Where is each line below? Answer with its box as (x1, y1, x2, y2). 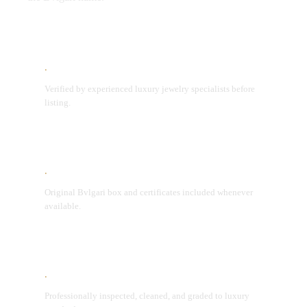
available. (45, 201, 81, 212)
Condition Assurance (53, 270, 149, 286)
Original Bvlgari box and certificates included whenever (45, 187, 253, 198)
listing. (45, 97, 71, 108)
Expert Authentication (53, 63, 152, 79)
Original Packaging (53, 167, 143, 182)
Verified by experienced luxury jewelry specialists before (45, 84, 255, 95)
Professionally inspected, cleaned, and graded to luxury (45, 291, 249, 302)
